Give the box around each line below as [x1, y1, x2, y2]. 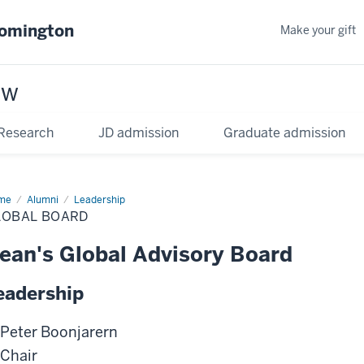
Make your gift [280, 22, 356, 37]
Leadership [74, 193, 125, 206]
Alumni [27, 193, 58, 206]
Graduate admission [223, 123, 345, 141]
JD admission [98, 123, 179, 141]
